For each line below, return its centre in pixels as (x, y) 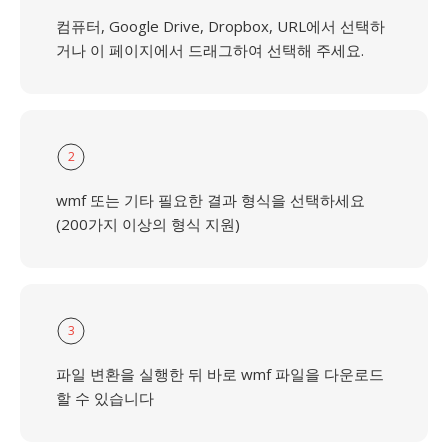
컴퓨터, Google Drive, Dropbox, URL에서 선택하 (220, 26)
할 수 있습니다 (105, 398)
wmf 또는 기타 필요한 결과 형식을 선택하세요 (210, 200)
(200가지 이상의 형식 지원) (148, 224)
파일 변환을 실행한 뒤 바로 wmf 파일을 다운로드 (220, 374)
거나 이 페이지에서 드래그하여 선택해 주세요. (210, 50)
